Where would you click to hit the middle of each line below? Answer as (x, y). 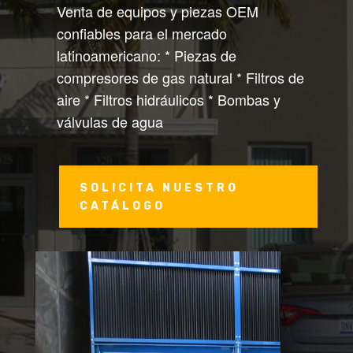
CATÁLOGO (122, 206)
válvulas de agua (110, 122)
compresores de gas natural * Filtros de (180, 78)
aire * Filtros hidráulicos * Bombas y (168, 100)
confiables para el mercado (141, 33)
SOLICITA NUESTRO (159, 188)
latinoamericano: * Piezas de (146, 56)
